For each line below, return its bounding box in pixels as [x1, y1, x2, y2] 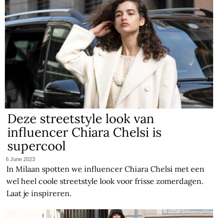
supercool [7, 137, 66, 154]
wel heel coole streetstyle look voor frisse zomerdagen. [6, 176, 204, 186]
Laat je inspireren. [6, 188, 72, 199]
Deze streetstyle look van [7, 110, 155, 127]
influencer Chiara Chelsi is [7, 124, 162, 140]
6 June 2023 [6, 156, 36, 163]
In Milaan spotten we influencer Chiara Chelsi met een [6, 164, 205, 174]
